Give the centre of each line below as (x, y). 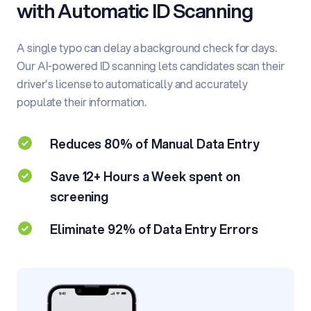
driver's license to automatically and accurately (133, 84)
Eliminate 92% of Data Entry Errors (154, 229)
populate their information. (82, 102)
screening (79, 197)
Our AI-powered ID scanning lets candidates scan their (151, 66)
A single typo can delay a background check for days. (147, 48)
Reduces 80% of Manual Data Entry (155, 144)
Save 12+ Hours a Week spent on (145, 177)
